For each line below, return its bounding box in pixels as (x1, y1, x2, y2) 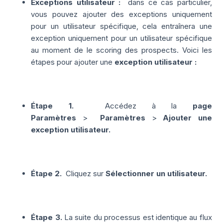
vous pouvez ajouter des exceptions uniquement (31, 9, 212, 19)
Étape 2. (31, 169, 62, 179)
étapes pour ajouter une (31, 57, 115, 67)
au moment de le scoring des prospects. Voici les (31, 45, 212, 55)
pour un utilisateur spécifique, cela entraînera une (31, 21, 212, 31)
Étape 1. (31, 101, 74, 111)
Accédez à (105, 101, 172, 111)
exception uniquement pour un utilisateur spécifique (31, 33, 212, 43)
